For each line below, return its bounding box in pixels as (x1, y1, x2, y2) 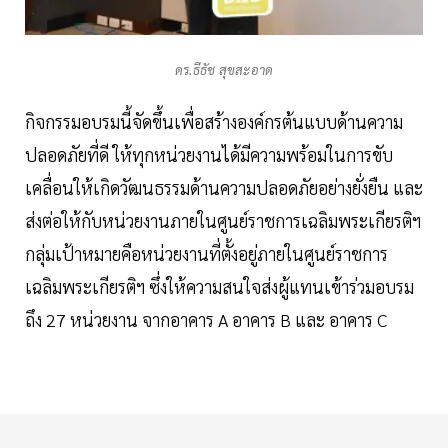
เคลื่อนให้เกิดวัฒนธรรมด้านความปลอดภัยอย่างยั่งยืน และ (25, 176, 423, 200)
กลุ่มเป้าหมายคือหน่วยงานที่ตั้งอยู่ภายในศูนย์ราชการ (25, 242, 388, 266)
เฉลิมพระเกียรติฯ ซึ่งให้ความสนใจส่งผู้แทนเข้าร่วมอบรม (25, 275, 414, 299)
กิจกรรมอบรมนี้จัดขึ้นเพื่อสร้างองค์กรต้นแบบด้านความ (25, 110, 403, 134)
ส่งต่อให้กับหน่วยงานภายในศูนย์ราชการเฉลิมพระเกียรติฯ (25, 209, 421, 233)
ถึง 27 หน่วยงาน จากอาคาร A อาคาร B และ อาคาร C (25, 308, 387, 332)
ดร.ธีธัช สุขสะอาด (174, 61, 274, 79)
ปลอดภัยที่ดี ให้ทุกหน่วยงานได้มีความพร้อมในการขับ (25, 143, 393, 167)
